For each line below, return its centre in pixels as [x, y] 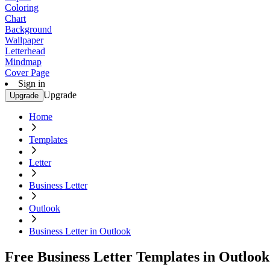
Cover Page [27, 73]
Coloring [22, 8]
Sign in [32, 83]
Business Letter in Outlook [80, 231]
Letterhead [25, 51]
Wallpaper [24, 40]
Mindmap [23, 62]
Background [28, 29]
